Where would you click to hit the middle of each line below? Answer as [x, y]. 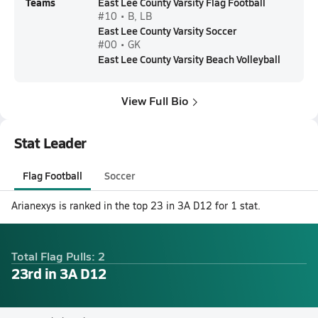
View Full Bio [155, 100]
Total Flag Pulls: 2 [58, 256]
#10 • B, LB [125, 16]
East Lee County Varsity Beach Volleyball [189, 59]
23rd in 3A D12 [59, 273]
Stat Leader [50, 143]
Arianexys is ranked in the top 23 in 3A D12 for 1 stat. [136, 205]
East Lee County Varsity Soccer [167, 31]
